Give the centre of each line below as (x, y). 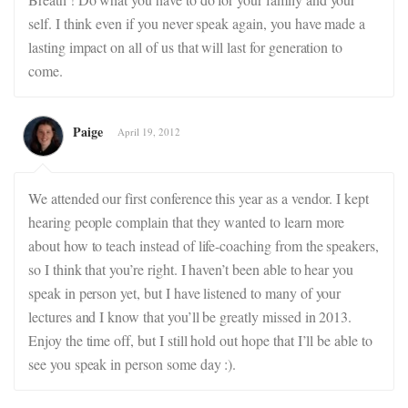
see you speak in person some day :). (133, 364)
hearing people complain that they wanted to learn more (187, 222)
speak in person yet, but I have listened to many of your (185, 293)
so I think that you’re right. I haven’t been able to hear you (191, 269)
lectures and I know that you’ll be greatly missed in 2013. (190, 316)
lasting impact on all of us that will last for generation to (186, 47)
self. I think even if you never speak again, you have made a (197, 23)
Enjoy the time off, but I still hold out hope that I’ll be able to (200, 340)
